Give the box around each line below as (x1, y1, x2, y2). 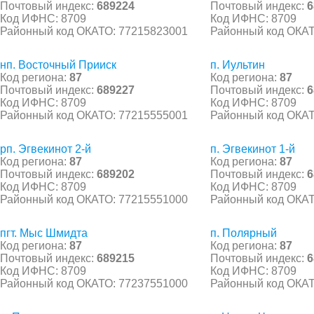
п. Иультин (210, 58, 265, 71)
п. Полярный (210, 226, 277, 239)
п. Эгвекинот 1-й (210, 142, 295, 155)
